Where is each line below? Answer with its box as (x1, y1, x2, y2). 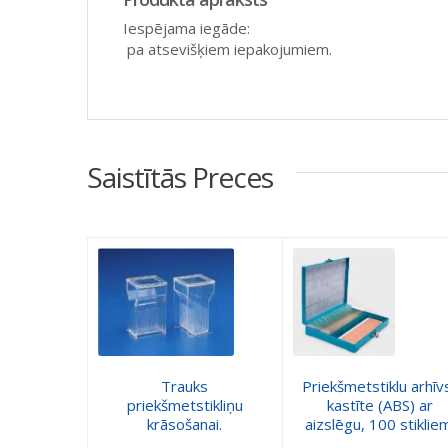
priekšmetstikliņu (126, 394, 243, 415)
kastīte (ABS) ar (326, 394, 433, 415)
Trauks (161, 375, 208, 396)
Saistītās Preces (87, 157, 273, 196)
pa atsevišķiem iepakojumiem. (123, 38, 332, 59)
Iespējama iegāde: (123, 17, 378, 38)
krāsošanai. (147, 413, 222, 434)
